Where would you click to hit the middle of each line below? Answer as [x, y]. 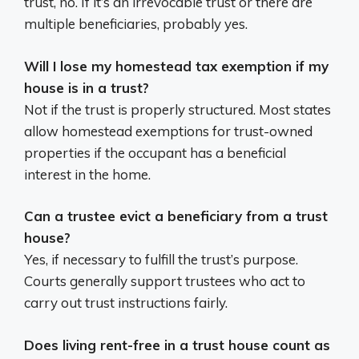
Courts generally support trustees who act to [165, 281]
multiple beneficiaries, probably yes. [136, 24]
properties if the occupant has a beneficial [155, 152]
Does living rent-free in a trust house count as [177, 345]
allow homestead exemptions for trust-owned [168, 131]
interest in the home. [87, 174]
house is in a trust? [87, 87]
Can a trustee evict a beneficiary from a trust [176, 216]
